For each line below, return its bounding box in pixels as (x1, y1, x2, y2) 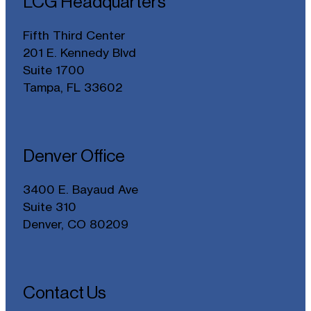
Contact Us (22, 282, 106, 303)
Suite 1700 (22, 62, 85, 78)
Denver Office (22, 145, 125, 166)
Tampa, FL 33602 (22, 80, 122, 95)
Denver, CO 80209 (22, 217, 128, 232)
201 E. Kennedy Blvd (22, 45, 136, 60)
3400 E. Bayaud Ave (22, 182, 138, 197)
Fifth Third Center (22, 28, 125, 43)
